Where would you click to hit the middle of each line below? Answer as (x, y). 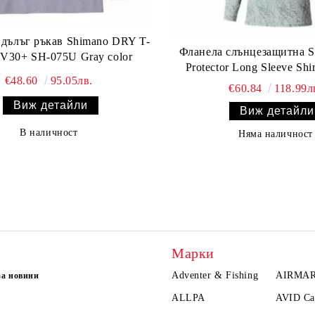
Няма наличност (276, 134)
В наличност (49, 132)
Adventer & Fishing (215, 275)
